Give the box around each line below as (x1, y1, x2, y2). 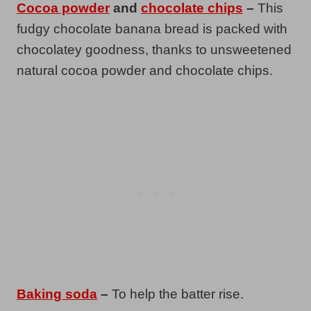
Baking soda (17, 286, 97, 301)
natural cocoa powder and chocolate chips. (17, 62, 273, 78)
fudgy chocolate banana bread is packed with (17, 21, 287, 36)
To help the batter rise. (112, 286, 244, 301)
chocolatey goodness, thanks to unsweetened (17, 42, 292, 57)
